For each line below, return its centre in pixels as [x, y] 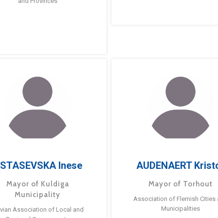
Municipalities [180, 209]
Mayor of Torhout [180, 184]
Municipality [38, 195]
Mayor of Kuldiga [37, 184]
